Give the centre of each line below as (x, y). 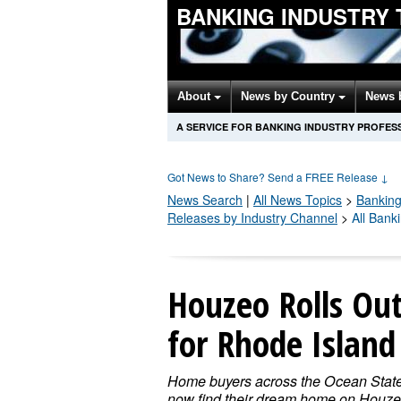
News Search (205, 200)
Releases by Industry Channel (252, 218)
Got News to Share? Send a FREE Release (274, 177)
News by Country (290, 96)
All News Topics (298, 200)
